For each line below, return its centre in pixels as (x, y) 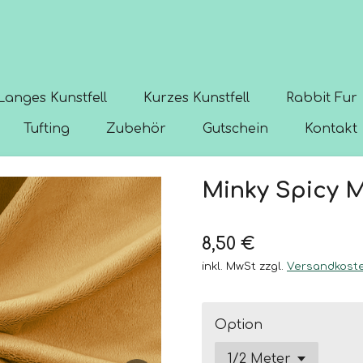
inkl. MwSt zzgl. (244, 266)
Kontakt (331, 129)
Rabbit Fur (322, 98)
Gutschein (236, 129)
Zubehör (137, 129)
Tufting (47, 129)
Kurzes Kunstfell (196, 98)
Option (239, 325)
